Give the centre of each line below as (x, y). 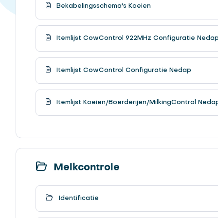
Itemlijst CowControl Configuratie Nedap (123, 70)
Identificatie (78, 198)
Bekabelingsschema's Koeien (103, 6)
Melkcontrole (85, 167)
